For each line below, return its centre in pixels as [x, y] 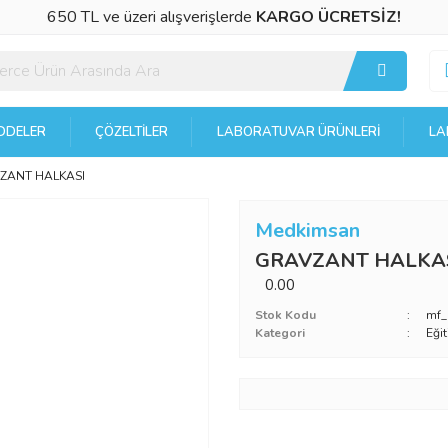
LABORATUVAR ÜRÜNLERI [298, 131]
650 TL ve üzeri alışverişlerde [151, 17]
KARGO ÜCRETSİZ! [328, 17]
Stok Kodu [285, 314]
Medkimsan [307, 230]
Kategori [280, 332]
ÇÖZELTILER [131, 131]
